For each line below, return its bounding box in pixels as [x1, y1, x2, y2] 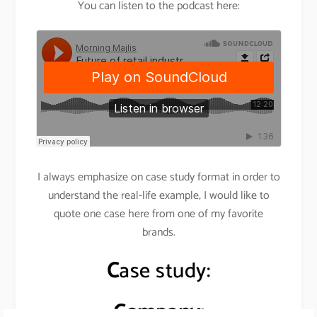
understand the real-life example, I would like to [47, 186, 270, 206]
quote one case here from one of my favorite [54, 204, 263, 224]
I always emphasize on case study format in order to [37, 168, 280, 188]
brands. [142, 223, 175, 243]
